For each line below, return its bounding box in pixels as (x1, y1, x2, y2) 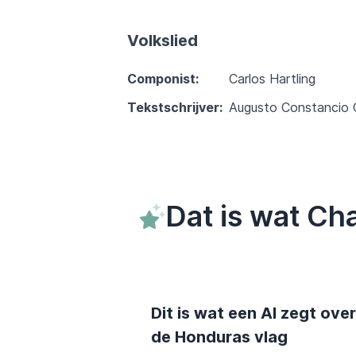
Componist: (127, 71, 199, 87)
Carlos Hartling (229, 71, 315, 87)
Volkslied (127, 31, 198, 51)
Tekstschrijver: (127, 99, 222, 116)
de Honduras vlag (151, 327, 288, 347)
